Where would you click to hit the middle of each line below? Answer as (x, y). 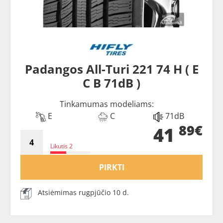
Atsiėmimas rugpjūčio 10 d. (83, 192)
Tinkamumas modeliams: (107, 104)
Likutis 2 (61, 146)
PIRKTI (111, 167)
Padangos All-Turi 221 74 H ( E (111, 69)
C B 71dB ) (111, 83)
